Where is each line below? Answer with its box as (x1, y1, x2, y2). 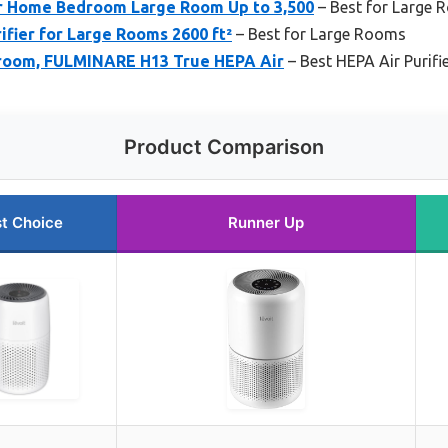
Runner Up (228, 213, 304, 233)
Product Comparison (124, 135, 324, 160)
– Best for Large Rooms (232, 25, 406, 44)
